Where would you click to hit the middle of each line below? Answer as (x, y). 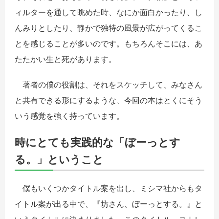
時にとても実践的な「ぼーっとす (98, 142)
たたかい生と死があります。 (66, 59)
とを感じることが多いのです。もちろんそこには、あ (109, 43)
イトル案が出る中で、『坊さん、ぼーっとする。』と (109, 204)
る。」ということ (59, 159)
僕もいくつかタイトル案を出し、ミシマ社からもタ (109, 188)
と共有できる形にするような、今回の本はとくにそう (109, 100)
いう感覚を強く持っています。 (69, 116)
